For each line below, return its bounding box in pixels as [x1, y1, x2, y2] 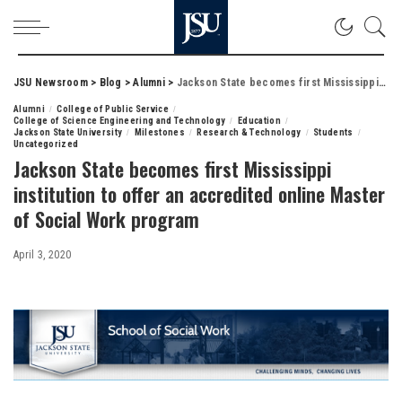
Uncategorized [13, 138, 79, 150]
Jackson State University [13, 127, 123, 138]
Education [237, 115, 281, 127]
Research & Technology [197, 127, 301, 138]
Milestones [134, 127, 186, 138]
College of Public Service [57, 103, 170, 115]
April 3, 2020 [13, 249, 72, 261]
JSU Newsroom [13, 76, 88, 89]
